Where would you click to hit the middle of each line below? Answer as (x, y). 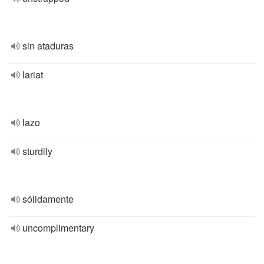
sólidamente (48, 199)
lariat (33, 75)
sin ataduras (48, 46)
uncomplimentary (58, 228)
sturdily (37, 151)
